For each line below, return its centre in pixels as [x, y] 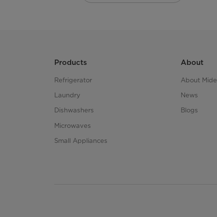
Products [70, 63]
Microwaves [73, 125]
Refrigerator [73, 80]
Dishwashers [74, 110]
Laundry [67, 95]
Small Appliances [81, 140]
